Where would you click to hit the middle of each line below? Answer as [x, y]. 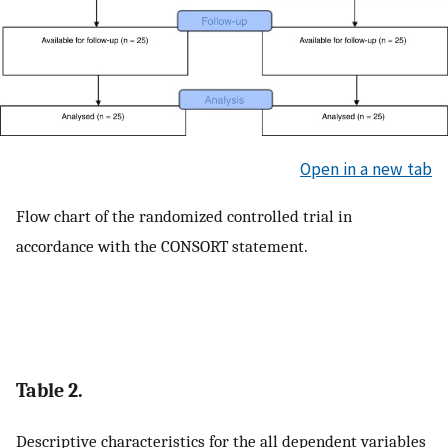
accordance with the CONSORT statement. [162, 246]
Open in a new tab [366, 168]
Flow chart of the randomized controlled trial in [184, 216]
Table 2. [49, 390]
